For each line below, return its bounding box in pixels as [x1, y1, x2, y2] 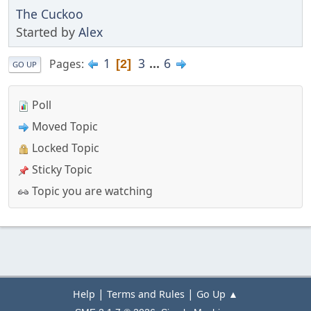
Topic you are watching [29, 183, 153, 199]
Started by [16, 23, 78, 40]
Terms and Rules [107, 287, 185, 301]
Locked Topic [29, 140, 99, 155]
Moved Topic [29, 118, 98, 134]
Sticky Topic [29, 161, 92, 177]
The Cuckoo [16, 5, 83, 22]
